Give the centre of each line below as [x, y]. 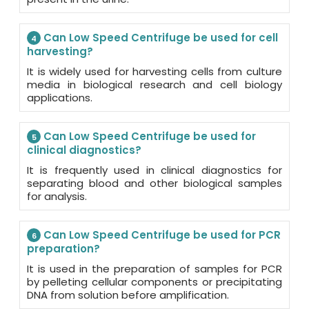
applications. [60, 98]
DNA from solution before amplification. [128, 295]
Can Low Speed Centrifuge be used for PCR [161, 235]
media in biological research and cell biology [154, 85]
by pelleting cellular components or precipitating [154, 282]
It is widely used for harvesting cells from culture [154, 72]
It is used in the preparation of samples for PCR [154, 269]
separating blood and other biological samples [154, 183]
